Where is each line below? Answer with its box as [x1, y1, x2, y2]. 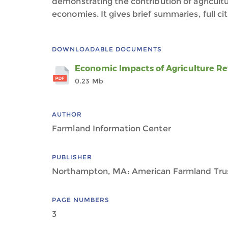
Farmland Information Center [52, 124, 171, 133]
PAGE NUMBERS [52, 196, 109, 204]
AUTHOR [52, 110, 82, 118]
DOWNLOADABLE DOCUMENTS [52, 45, 162, 53]
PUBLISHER [52, 153, 92, 161]
